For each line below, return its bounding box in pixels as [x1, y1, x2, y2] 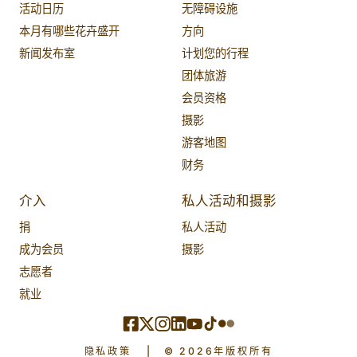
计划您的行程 [181, 45, 249, 61]
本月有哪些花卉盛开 [18, 22, 120, 39]
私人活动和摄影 [181, 192, 277, 211]
